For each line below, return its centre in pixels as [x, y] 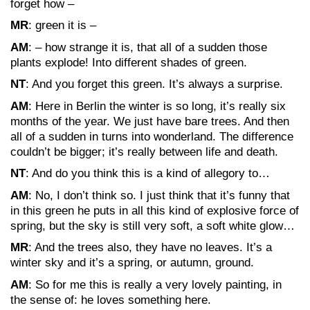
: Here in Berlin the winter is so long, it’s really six [157, 106]
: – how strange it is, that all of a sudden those [148, 47]
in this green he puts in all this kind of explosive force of [155, 210]
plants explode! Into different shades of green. [129, 62]
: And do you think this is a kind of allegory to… [148, 173]
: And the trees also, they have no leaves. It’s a [150, 247]
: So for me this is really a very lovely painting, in [155, 284]
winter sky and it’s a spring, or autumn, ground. [132, 263]
